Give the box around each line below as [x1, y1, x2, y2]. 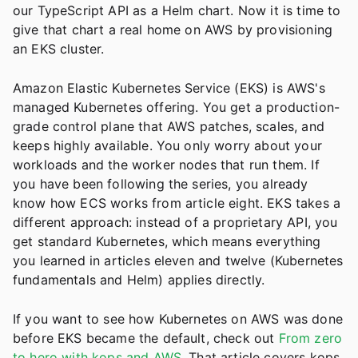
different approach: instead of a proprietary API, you [13, 214, 338, 231]
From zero [278, 330, 343, 347]
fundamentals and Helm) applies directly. [13, 272, 265, 288]
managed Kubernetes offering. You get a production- [13, 99, 340, 116]
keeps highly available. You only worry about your [13, 137, 322, 154]
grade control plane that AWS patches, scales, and [13, 118, 324, 135]
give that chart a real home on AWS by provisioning [13, 22, 333, 38]
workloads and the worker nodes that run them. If [13, 157, 320, 173]
